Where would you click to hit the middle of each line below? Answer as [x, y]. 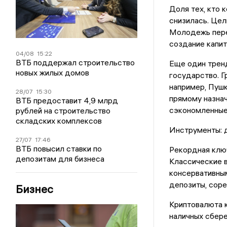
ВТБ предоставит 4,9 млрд [67, 100]
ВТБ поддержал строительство [75, 62]
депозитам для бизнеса [60, 158]
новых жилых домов [53, 72]
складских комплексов [59, 120]
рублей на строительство [63, 110]
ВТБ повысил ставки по [59, 148]
